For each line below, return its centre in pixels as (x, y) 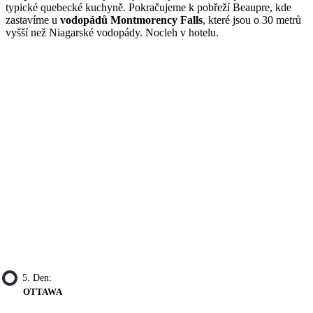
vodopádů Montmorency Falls (131, 20)
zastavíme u (33, 20)
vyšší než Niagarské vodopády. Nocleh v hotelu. (112, 32)
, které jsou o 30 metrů (252, 20)
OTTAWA (43, 292)
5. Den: (37, 278)
